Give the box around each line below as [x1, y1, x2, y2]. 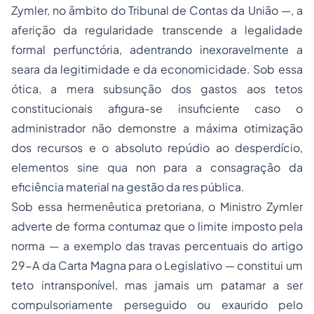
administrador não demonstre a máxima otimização [11, 121, 303, 135]
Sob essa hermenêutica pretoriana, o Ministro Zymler [11, 199, 303, 214]
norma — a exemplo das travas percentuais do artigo [11, 238, 303, 253]
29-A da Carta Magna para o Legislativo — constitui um [11, 258, 303, 273]
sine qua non [76, 160, 156, 175]
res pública [182, 179, 241, 194]
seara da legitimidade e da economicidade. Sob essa [11, 62, 303, 76]
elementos [11, 160, 77, 175]
